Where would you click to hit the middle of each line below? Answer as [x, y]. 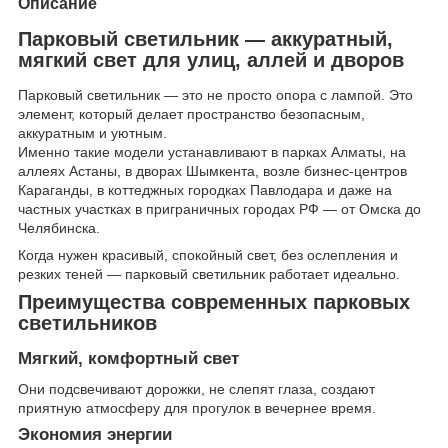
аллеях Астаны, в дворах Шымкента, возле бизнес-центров [212, 171]
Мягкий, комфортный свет [128, 359]
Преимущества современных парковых [214, 302]
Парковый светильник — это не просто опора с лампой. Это [215, 95]
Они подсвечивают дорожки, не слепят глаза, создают [196, 388]
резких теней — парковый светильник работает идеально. [209, 274]
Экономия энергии [95, 434]
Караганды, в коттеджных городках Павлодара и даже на [205, 190]
